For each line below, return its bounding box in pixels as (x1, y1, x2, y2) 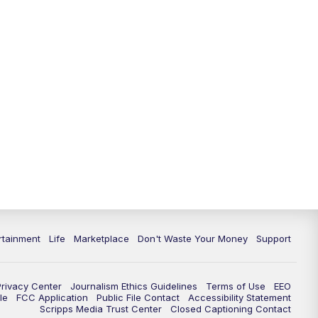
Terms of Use (206, 280, 265, 292)
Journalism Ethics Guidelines (70, 280, 197, 292)
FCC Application (16, 292, 88, 304)
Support (256, 233, 291, 245)
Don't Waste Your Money (138, 233, 248, 245)
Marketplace (74, 233, 129, 245)
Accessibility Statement (188, 292, 291, 304)
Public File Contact (97, 292, 180, 304)
